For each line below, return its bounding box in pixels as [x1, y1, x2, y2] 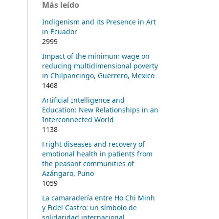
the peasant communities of [42, 158, 134, 168]
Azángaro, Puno [42, 168, 94, 178]
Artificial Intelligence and [42, 95, 125, 105]
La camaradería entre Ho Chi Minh [42, 193, 155, 202]
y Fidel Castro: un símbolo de [42, 202, 137, 212]
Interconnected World [42, 114, 114, 124]
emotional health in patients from [42, 149, 153, 158]
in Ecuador [42, 26, 77, 36]
